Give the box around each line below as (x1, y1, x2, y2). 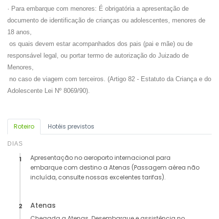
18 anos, (7, 28, 32, 36)
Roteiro (14, 122, 34, 131)
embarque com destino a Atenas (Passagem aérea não (30, 163, 199, 172)
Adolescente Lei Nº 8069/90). (7, 87, 90, 95)
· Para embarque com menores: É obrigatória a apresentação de (7, 5, 189, 13)
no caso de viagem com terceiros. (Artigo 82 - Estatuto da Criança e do (7, 75, 211, 83)
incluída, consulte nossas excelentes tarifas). (30, 173, 166, 182)
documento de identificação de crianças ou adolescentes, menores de (7, 17, 205, 24)
